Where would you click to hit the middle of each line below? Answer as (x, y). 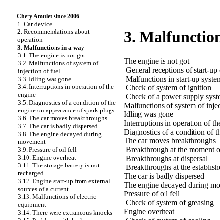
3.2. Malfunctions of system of (58, 63)
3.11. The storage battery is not (59, 165)
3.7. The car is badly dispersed (58, 126)
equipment (32, 205)
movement (32, 142)
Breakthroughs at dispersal (167, 158)
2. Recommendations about (54, 32)
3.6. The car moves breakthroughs (62, 118)
